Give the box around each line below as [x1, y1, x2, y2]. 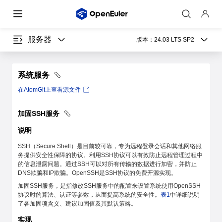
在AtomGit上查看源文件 [18, 86, 81, 93]
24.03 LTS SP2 [154, 36, 194, 43]
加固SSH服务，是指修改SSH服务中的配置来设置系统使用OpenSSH [18, 182, 201, 189]
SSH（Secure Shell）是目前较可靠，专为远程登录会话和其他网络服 [18, 143, 202, 150]
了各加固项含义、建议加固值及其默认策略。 [18, 200, 137, 207]
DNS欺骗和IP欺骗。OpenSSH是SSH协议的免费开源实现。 [18, 169, 177, 176]
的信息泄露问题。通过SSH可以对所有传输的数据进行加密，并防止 [18, 161, 197, 167]
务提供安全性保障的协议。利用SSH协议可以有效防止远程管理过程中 [18, 152, 203, 159]
